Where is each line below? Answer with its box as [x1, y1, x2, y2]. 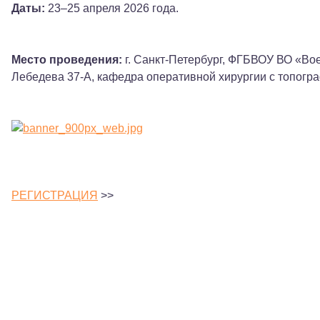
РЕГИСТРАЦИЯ [11, 189, 98, 202]
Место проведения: [11, 54, 122, 66]
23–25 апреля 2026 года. [45, 2, 179, 15]
